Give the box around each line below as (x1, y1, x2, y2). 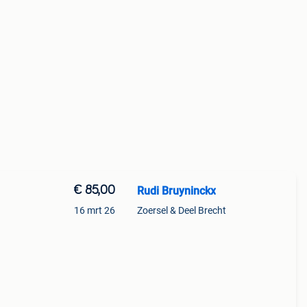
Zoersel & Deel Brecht (136, 205, 226, 216)
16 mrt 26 (73, 205, 115, 216)
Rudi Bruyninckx (136, 184, 216, 197)
